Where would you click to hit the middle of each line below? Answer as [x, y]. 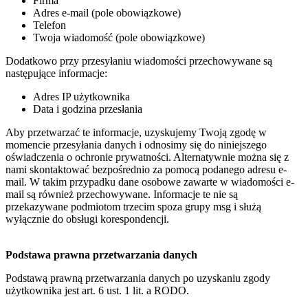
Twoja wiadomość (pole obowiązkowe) [119, 38]
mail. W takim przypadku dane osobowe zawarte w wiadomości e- [150, 182]
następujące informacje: [56, 74]
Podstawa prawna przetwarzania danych [101, 255]
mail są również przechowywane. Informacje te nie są [122, 195]
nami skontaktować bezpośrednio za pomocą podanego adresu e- [146, 170]
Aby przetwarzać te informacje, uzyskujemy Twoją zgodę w [136, 133]
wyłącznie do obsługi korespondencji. [87, 219]
